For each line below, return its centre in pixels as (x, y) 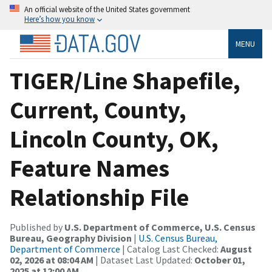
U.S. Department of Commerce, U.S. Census (160, 227)
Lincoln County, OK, (114, 139)
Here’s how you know (59, 19)
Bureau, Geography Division (71, 238)
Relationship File (99, 197)
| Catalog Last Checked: (170, 249)
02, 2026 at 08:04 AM (52, 260)
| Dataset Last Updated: (144, 260)
